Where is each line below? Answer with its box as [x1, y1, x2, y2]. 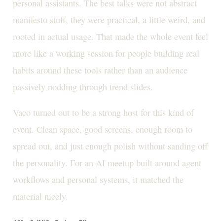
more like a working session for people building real [12, 47, 199, 59]
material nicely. [12, 190, 68, 203]
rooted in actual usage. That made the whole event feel [12, 30, 208, 42]
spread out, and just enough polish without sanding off [12, 140, 208, 152]
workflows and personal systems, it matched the [12, 174, 184, 186]
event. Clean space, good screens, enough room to [12, 123, 192, 136]
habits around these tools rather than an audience [12, 64, 187, 76]
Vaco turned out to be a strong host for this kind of [12, 107, 194, 119]
